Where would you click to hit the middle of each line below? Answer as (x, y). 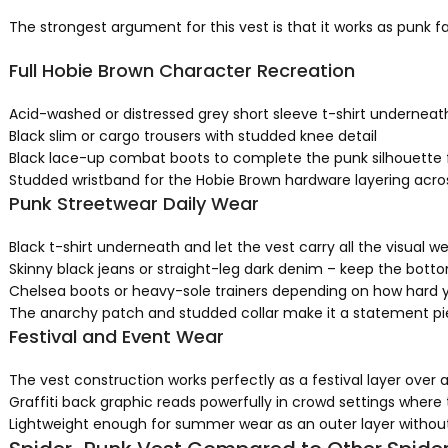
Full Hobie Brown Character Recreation (181, 70)
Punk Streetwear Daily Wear (133, 203)
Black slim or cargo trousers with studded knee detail (192, 136)
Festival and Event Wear (116, 336)
